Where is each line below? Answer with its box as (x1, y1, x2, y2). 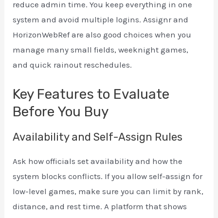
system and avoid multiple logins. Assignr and (13, 15, 189, 25)
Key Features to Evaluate (13, 86, 170, 103)
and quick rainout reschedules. (13, 60, 132, 70)
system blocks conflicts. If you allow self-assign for (13, 171, 203, 182)
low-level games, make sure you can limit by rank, (13, 186, 204, 197)
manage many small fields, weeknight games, (13, 45, 189, 55)
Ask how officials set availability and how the (13, 156, 183, 166)
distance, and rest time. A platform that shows (13, 201, 187, 212)
